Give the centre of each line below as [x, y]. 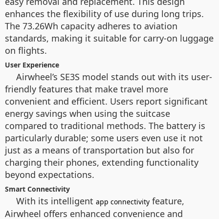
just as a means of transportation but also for [99, 150]
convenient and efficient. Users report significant [106, 101]
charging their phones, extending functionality [102, 162]
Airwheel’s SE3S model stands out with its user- [114, 77]
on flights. [26, 50]
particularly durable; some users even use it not [104, 138]
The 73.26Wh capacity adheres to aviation [91, 26]
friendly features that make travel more [87, 89]
